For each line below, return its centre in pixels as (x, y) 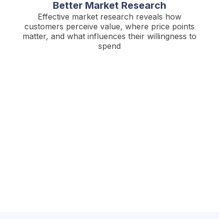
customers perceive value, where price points (109, 26)
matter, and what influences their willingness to (109, 36)
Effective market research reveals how (109, 16)
